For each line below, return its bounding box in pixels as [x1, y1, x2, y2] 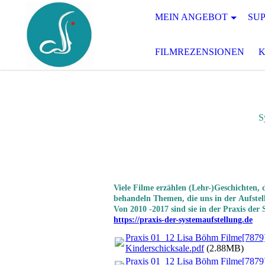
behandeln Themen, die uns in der [114, 194, 238, 203]
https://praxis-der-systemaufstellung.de [114, 215, 253, 224]
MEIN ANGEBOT [155, 12, 228, 22]
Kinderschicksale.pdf [125, 243, 204, 254]
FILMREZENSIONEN [155, 47, 244, 57]
